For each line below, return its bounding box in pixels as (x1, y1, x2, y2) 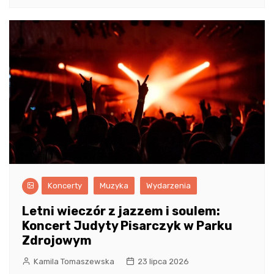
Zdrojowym (22, 232, 92, 248)
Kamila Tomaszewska (34, 256, 114, 266)
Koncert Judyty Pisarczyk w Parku (22, 218, 232, 233)
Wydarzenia (146, 180, 191, 190)
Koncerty (48, 180, 82, 190)
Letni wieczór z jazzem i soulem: (22, 203, 220, 218)
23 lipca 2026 (138, 256, 189, 266)
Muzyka (100, 180, 128, 190)
